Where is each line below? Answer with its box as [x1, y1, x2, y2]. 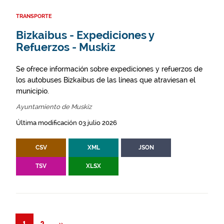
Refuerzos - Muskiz [16, 41, 115, 54]
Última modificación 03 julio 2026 [16, 119, 117, 127]
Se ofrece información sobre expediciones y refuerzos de [16, 65, 202, 73]
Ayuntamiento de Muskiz [16, 103, 91, 111]
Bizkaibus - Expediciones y [16, 29, 154, 42]
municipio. [16, 87, 49, 95]
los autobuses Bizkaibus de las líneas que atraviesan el [16, 76, 195, 84]
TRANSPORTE [16, 13, 52, 20]
